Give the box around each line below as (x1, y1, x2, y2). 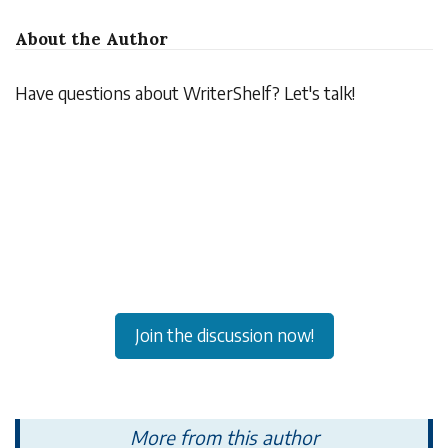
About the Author (15, 27, 168, 50)
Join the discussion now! (134, 324, 314, 347)
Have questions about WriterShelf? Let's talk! (15, 82, 355, 105)
